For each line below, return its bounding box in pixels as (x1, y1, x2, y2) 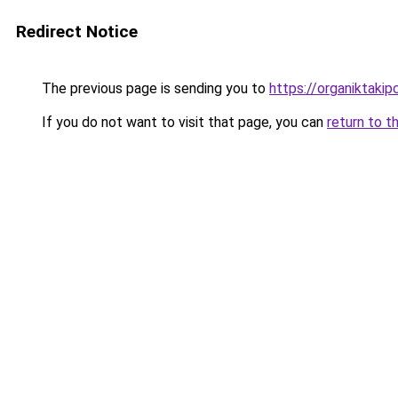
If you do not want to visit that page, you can (38, 114, 327, 131)
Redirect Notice (16, 21, 138, 42)
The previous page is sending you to (38, 80, 269, 97)
